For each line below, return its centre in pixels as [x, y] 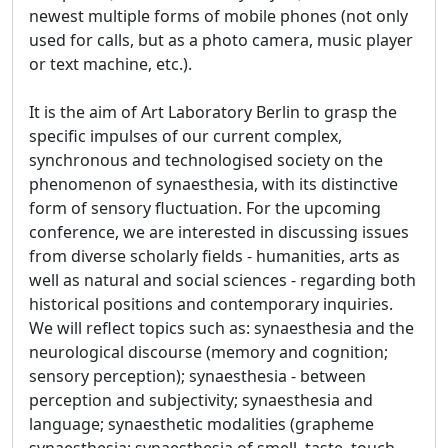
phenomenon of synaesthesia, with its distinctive [213, 183]
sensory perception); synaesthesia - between [197, 375]
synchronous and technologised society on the [206, 159]
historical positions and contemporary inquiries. [211, 303]
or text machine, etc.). [110, 63]
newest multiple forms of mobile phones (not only [218, 15]
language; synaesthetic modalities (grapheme [201, 423]
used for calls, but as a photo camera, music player [221, 39]
